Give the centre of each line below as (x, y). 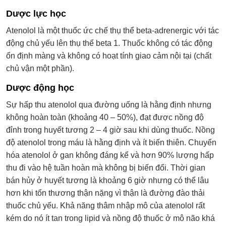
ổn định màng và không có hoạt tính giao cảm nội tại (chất (109, 55)
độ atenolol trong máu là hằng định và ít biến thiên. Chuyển (111, 142)
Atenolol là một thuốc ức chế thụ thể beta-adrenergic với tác (112, 30)
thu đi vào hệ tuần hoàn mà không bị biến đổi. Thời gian (106, 167)
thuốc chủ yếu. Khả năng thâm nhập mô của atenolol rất (105, 205)
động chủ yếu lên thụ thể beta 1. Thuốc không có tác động (109, 43)
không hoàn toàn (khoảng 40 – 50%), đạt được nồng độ (105, 117)
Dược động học (40, 88)
